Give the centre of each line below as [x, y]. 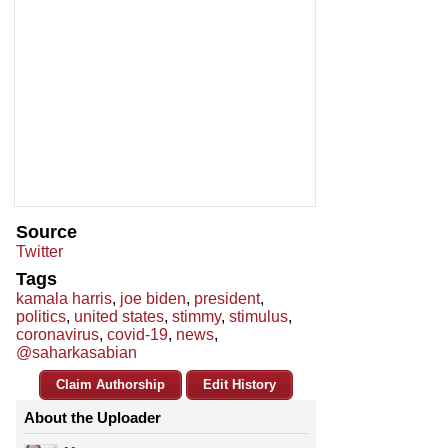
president [227, 299]
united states [119, 317]
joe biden [153, 299]
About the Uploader [92, 418]
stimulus [258, 317]
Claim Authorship [110, 385]
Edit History [239, 385]
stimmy [196, 317]
